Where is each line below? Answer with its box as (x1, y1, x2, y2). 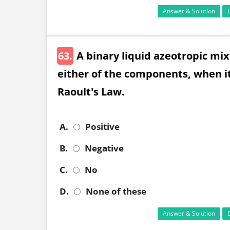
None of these (86, 185, 146, 197)
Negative (85, 142, 124, 154)
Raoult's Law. (57, 84, 125, 99)
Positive (85, 120, 120, 132)
